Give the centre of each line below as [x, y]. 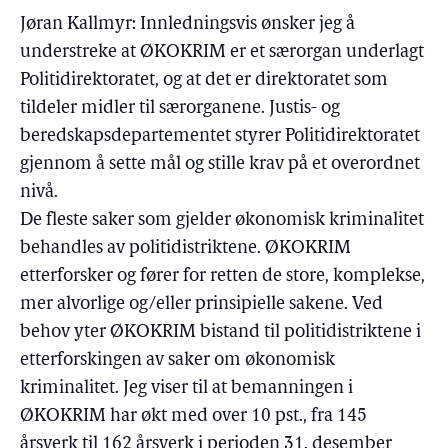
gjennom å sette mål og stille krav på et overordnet [220, 164]
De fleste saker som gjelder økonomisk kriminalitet [222, 220]
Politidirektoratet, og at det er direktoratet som [204, 80]
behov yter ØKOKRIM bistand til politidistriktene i [220, 332]
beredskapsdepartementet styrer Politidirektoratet [220, 136]
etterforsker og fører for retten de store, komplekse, [222, 276]
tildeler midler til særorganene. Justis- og [180, 108]
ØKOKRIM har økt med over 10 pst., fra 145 [193, 416]
